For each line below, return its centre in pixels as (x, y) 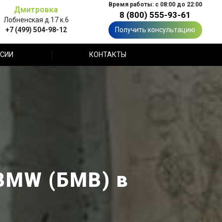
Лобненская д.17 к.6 (36, 20)
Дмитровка (36, 9)
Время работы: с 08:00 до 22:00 (155, 4)
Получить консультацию (155, 30)
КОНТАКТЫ (108, 55)
